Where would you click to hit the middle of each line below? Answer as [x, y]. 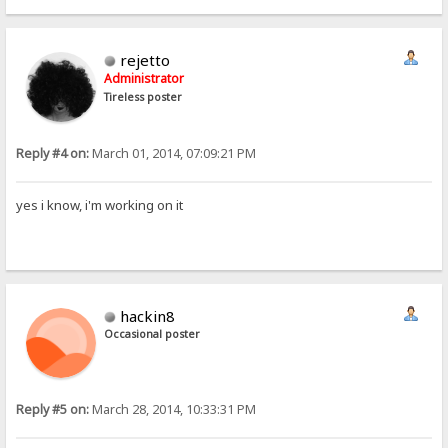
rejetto [145, 60]
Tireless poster [143, 97]
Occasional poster [152, 334]
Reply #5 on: [53, 410]
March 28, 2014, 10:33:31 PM [173, 410]
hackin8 [148, 316]
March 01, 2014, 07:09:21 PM [173, 154]
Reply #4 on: [53, 154]
